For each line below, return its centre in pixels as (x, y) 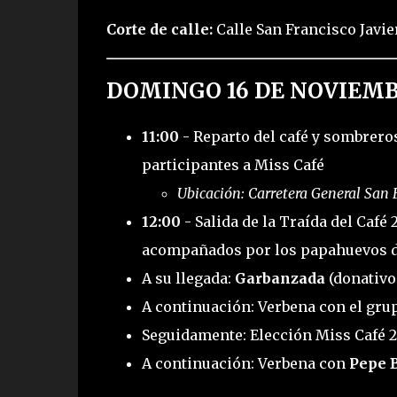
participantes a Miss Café (233, 165)
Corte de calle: (159, 29)
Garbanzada (280, 279)
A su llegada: (188, 279)
